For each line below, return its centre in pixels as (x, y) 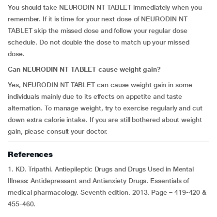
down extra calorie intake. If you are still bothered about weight (105, 120)
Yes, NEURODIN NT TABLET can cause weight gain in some (100, 85)
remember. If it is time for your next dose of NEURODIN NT (98, 19)
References (31, 154)
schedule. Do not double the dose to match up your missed (99, 42)
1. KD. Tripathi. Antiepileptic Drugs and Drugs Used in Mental (101, 169)
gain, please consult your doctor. (58, 131)
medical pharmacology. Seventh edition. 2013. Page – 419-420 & (107, 192)
